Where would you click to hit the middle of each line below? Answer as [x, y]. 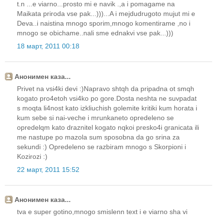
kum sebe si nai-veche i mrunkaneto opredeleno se [95, 117]
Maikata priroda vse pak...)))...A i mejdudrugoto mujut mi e [106, 14]
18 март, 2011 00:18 [48, 46]
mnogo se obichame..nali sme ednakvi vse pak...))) [95, 33]
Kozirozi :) [32, 156]
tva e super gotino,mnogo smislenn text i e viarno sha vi [102, 212]
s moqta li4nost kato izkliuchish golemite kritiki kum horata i [107, 108]
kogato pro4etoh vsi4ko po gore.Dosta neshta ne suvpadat [107, 98]
